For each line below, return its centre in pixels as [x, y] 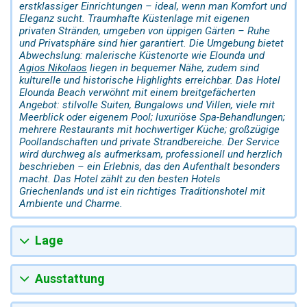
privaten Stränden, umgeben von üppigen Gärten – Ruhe [145, 31]
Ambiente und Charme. [71, 204]
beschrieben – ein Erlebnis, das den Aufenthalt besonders [150, 167]
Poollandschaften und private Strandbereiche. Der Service [149, 142]
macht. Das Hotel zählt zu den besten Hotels [120, 179]
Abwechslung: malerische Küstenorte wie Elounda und [142, 56]
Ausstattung [70, 278]
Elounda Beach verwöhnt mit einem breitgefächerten [137, 93]
